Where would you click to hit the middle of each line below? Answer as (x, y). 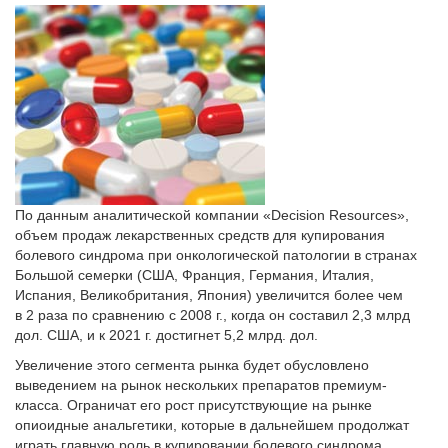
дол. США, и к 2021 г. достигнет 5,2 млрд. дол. (166, 335)
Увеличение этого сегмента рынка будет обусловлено (192, 365)
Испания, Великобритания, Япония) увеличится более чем (209, 295)
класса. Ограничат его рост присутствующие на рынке (193, 405)
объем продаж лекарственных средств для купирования (200, 235)
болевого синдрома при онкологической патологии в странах (216, 255)
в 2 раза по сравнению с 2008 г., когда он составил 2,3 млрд (212, 315)
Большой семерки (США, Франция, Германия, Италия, (194, 275)
